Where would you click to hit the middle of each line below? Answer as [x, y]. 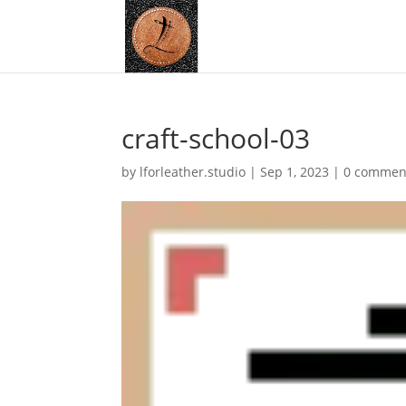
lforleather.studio [193, 172]
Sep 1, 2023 [295, 172]
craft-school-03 [216, 138]
